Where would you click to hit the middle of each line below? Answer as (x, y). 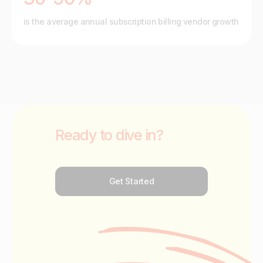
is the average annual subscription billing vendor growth (131, 21)
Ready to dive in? (109, 135)
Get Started (131, 181)
